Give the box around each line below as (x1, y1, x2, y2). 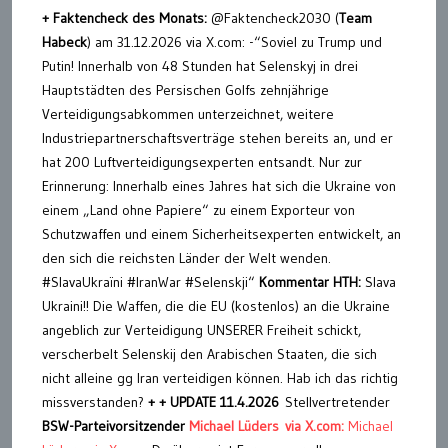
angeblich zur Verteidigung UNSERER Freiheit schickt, (42, 320, 361, 339)
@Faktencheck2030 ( (211, 8, 339, 27)
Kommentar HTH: (259, 272, 361, 291)
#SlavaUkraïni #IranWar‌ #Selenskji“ (42, 272, 259, 291)
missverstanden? (42, 392, 148, 411)
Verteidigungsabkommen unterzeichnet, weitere (42, 104, 334, 123)
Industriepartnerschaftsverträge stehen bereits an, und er (42, 128, 393, 147)
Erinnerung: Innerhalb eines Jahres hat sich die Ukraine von (42, 176, 396, 195)
